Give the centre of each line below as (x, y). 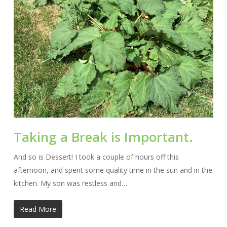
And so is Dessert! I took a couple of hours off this (96, 157)
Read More (38, 209)
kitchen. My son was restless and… (70, 183)
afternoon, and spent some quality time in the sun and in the (113, 170)
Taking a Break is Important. (103, 137)
